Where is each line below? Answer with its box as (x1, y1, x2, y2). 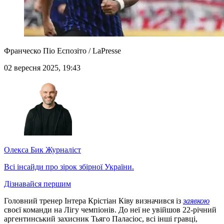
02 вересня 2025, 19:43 (4, 63, 80, 72)
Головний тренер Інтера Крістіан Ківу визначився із (4, 196, 183, 205)
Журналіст (43, 145, 81, 154)
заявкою (183, 196, 209, 205)
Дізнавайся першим (4, 179, 71, 188)
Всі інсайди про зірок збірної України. (4, 162, 134, 171)
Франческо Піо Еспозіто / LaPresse (4, 46, 121, 55)
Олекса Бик (4, 145, 43, 154)
